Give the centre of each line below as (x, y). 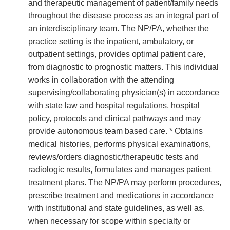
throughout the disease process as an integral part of (123, 16)
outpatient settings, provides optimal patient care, (117, 54)
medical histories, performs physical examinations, (120, 144)
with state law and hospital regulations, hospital (114, 106)
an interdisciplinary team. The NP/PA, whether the (119, 28)
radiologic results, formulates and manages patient (120, 170)
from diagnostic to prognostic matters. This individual (123, 67)
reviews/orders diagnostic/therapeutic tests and (113, 157)
